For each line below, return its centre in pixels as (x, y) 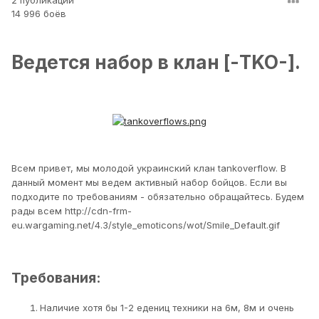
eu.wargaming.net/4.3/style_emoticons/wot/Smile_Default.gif (146, 225)
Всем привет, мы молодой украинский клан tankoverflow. (146, 168)
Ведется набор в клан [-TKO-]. (156, 62)
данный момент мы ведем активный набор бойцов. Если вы (149, 182)
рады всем (38, 210)
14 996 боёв (39, 14)
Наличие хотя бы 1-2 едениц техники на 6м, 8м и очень (167, 307)
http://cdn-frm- (98, 210)
